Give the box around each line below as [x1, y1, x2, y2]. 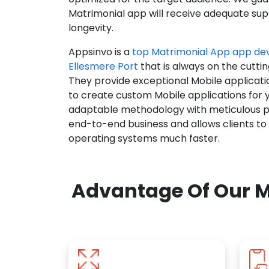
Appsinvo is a [68, 45, 132, 59]
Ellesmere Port [68, 59, 138, 74]
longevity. [68, 21, 113, 35]
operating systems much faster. [68, 131, 220, 146]
